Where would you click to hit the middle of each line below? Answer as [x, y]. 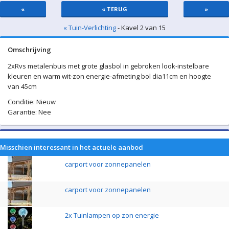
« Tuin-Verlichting [90, 28]
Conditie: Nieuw [32, 102]
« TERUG [114, 9]
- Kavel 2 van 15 [141, 28]
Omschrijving [29, 50]
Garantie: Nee [29, 112]
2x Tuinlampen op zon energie [112, 215]
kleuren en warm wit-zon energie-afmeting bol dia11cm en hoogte [109, 76]
